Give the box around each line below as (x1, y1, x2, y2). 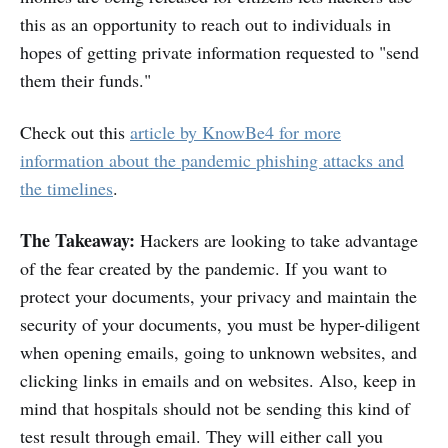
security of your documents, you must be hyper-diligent (20, 311, 420, 336)
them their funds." (20, 67, 151, 92)
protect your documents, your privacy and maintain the (20, 283, 417, 308)
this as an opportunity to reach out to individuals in (20, 11, 391, 36)
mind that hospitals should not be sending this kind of (20, 395, 410, 420)
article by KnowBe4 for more (130, 119, 341, 144)
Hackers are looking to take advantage (140, 227, 418, 252)
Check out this (20, 119, 130, 144)
